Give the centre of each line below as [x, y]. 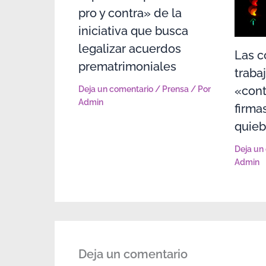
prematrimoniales [127, 66]
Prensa [175, 89]
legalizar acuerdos [130, 48]
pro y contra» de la [130, 13]
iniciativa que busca [133, 31]
